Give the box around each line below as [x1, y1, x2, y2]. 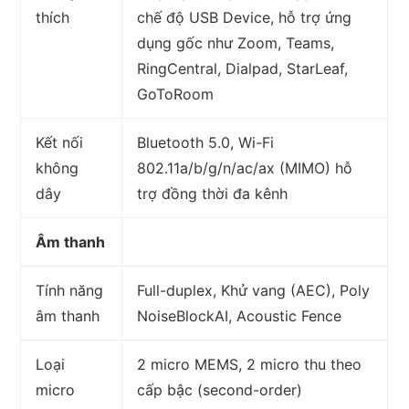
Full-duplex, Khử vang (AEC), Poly [137, 281, 371, 300]
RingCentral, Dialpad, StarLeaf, [137, 59, 349, 79]
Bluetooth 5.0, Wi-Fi [137, 133, 275, 152]
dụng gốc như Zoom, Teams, [137, 34, 335, 53]
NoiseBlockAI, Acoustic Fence [137, 307, 342, 326]
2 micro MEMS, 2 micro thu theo [137, 355, 362, 374]
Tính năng [36, 281, 104, 300]
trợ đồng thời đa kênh [137, 184, 288, 204]
